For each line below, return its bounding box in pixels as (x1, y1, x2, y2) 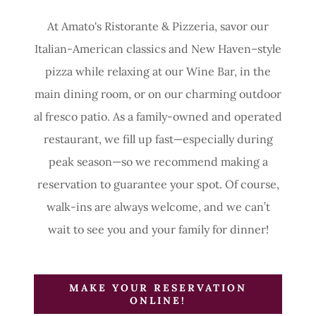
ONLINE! (130, 293, 186, 307)
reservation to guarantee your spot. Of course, (37, 176, 279, 191)
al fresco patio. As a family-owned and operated (34, 109, 282, 123)
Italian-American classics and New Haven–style (35, 41, 281, 56)
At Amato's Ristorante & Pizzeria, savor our (47, 18, 269, 33)
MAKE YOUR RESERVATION (68, 281, 248, 294)
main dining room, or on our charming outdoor (35, 86, 281, 101)
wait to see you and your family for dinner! (47, 221, 269, 236)
